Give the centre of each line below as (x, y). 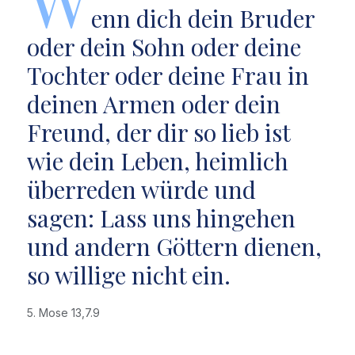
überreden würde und (141, 189)
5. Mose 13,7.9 (66, 313)
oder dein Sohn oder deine (164, 47)
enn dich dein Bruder (202, 18)
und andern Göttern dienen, (174, 246)
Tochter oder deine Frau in (168, 75)
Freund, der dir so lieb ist (158, 132)
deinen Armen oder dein (153, 104)
